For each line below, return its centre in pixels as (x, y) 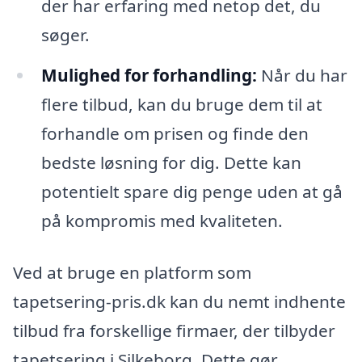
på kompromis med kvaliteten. (162, 221)
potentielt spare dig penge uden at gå (192, 192)
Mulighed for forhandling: (149, 76)
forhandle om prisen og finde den (175, 134)
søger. (65, 35)
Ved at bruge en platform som (132, 272)
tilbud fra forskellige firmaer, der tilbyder (174, 330)
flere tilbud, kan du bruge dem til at (181, 105)
